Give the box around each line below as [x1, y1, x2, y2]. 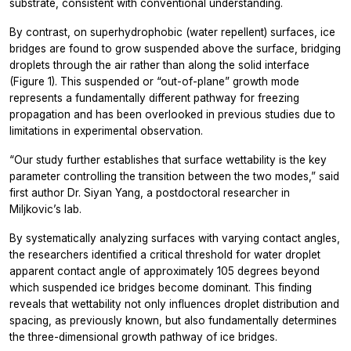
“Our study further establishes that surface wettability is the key [9, 153, 327, 166]
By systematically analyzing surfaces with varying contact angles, [9, 231, 340, 244]
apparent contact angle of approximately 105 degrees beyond [9, 264, 320, 277]
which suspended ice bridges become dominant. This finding [9, 280, 312, 294]
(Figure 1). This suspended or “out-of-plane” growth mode [9, 74, 299, 88]
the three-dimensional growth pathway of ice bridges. [9, 330, 277, 343]
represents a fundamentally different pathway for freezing [9, 91, 299, 104]
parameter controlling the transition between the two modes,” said [9, 169, 339, 183]
